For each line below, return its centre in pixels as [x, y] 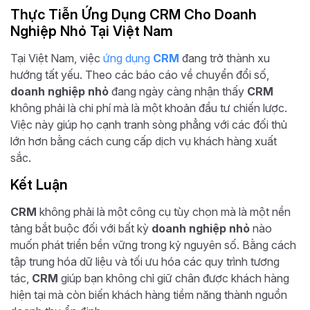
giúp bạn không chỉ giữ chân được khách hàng [174, 278]
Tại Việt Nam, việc [57, 58]
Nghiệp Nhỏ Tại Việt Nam [92, 31]
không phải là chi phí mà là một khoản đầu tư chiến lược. [149, 108]
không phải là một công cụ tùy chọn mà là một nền [164, 211]
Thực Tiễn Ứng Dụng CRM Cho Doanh [134, 14]
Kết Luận [39, 184]
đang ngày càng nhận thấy [178, 91]
